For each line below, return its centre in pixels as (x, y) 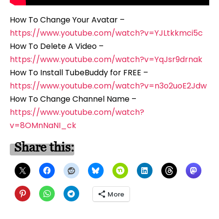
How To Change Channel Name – (73, 99)
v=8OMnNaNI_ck (43, 126)
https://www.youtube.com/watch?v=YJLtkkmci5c (106, 33)
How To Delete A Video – (57, 46)
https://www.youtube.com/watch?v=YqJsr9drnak (106, 60)
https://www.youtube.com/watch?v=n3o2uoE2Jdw (108, 86)
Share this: (44, 147)
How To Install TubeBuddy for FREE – (79, 73)
